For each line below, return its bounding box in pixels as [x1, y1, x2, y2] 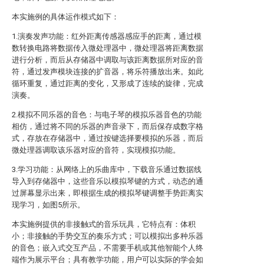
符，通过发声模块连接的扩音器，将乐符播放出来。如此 [12, 67, 203, 76]
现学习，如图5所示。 [12, 200, 85, 209]
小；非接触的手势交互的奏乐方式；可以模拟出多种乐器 [12, 232, 203, 240]
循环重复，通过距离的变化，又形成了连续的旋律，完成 [12, 79, 203, 88]
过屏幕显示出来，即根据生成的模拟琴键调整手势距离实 [12, 189, 203, 197]
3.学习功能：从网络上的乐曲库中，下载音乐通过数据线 [12, 165, 202, 174]
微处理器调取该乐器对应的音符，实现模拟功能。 [12, 146, 180, 154]
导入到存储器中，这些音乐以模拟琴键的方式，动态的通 [12, 177, 203, 186]
